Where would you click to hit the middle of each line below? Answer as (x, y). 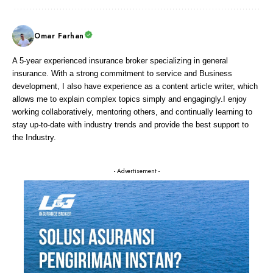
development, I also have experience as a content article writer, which (135, 87)
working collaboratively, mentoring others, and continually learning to (132, 112)
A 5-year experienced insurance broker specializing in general (120, 61)
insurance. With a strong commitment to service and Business (122, 74)
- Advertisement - (136, 171)
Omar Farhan (59, 36)
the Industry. (34, 138)
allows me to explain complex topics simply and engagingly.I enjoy (129, 99)
